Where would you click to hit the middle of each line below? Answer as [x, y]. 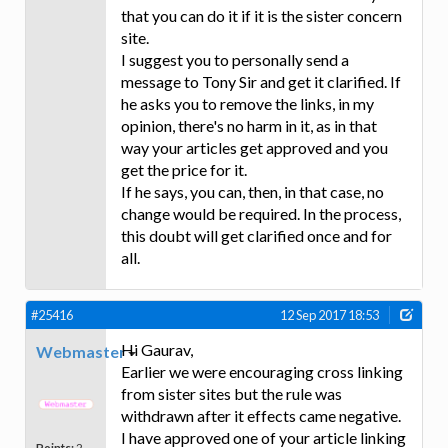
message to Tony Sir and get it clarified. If [261, 82]
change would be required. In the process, [261, 214]
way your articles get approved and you [254, 148]
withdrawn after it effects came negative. [261, 416]
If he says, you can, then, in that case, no [252, 192]
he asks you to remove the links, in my [247, 104]
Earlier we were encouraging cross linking [262, 372]
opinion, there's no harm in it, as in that [249, 126]
